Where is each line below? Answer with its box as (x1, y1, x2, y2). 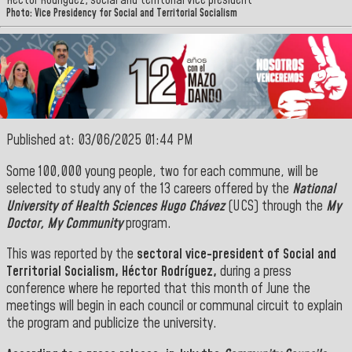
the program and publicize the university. (6, 314, 217, 334)
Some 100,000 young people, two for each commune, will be (6, 162, 318, 181)
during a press (217, 262, 291, 282)
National (292, 179, 335, 199)
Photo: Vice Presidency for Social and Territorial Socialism (6, 6, 237, 21)
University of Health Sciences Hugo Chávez (6, 196, 225, 216)
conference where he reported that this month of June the (6, 280, 310, 299)
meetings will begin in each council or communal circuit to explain (6, 297, 343, 317)
